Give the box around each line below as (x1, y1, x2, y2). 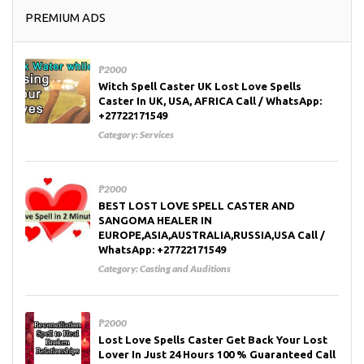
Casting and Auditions (140, 262, 231, 275)
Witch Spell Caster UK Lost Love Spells (98, 80, 301, 93)
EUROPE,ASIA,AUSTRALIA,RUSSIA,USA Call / (98, 229, 325, 241)
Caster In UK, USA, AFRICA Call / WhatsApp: (98, 95, 322, 107)
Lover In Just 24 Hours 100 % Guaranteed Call (98, 349, 336, 361)
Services (140, 128, 174, 141)
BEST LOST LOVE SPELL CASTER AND (98, 200, 295, 212)
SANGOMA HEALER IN (98, 214, 212, 227)
